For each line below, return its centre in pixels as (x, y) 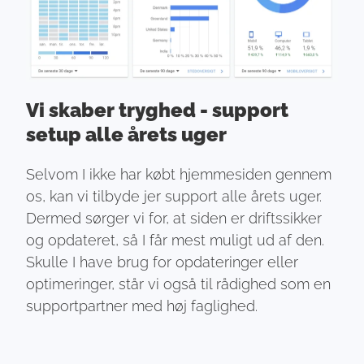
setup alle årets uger (127, 135)
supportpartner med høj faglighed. (142, 306)
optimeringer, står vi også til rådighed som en (179, 284)
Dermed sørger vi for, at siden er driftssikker (174, 219)
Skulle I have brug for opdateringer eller (162, 262)
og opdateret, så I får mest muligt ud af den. (175, 240)
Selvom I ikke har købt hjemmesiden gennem (179, 175)
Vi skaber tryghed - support (158, 110)
